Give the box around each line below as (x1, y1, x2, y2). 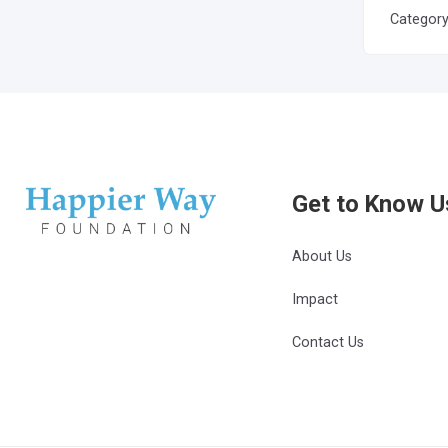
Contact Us (292, 334, 365, 351)
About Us (292, 248, 353, 265)
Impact (292, 291, 339, 308)
